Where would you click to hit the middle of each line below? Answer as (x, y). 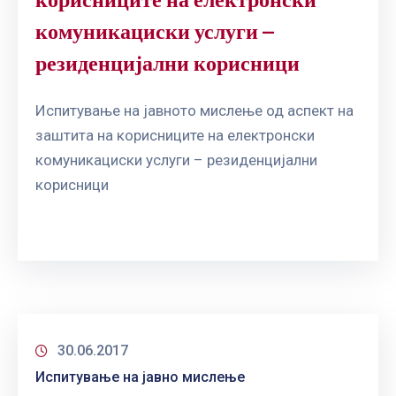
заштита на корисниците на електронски (175, 135)
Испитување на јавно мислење (140, 377)
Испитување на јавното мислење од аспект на (194, 110)
